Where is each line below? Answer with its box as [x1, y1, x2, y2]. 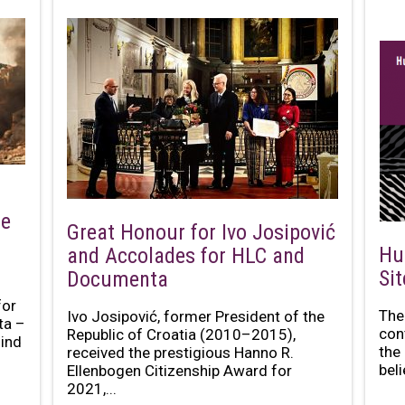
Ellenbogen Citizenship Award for [66, 361, 292, 380]
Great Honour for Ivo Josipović [66, 219, 335, 245]
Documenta [66, 266, 168, 292]
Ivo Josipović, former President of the [66, 306, 325, 325]
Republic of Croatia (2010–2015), [66, 325, 296, 344]
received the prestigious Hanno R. [66, 343, 294, 362]
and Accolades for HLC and [66, 242, 305, 268]
